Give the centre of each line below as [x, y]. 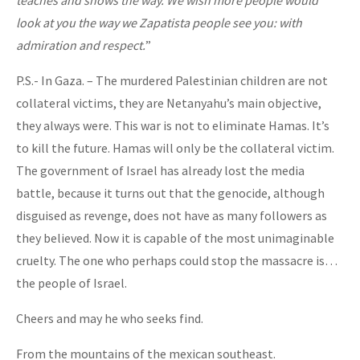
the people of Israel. [72, 282]
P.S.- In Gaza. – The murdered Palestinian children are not [172, 80]
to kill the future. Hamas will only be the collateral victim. [175, 147]
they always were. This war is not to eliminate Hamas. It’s [173, 125]
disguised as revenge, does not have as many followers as [172, 215]
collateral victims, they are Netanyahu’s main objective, [169, 102]
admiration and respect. [81, 45]
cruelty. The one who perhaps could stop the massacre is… [177, 260]
